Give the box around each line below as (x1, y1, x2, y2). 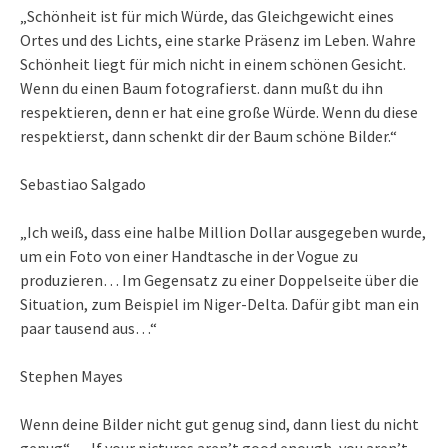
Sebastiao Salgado (20, 174, 146, 195)
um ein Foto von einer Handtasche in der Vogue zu (20, 246, 358, 267)
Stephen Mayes (20, 366, 123, 387)
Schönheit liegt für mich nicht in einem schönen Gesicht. (20, 54, 406, 75)
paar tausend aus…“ (20, 318, 157, 339)
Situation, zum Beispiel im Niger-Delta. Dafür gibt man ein (20, 294, 419, 315)
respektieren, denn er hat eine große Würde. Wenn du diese (20, 102, 418, 123)
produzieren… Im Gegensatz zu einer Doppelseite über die (20, 270, 419, 291)
